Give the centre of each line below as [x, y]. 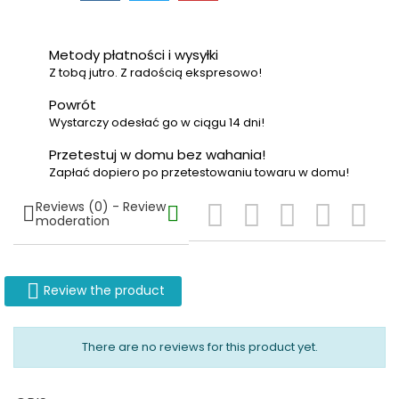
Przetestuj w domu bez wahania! [157, 155]
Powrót [73, 105]
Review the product [104, 290]
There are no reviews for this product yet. [199, 347]
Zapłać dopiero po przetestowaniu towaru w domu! [199, 172]
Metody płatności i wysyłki [134, 55]
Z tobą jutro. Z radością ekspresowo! [155, 73]
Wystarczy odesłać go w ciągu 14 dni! [157, 122]
